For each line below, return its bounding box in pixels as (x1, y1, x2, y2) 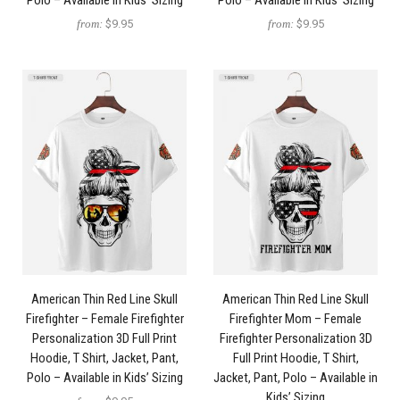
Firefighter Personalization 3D (219, 330, 372, 347)
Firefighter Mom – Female (229, 311, 362, 328)
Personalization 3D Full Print (32, 330, 177, 347)
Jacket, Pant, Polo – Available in (213, 370, 378, 387)
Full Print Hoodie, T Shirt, (232, 350, 359, 367)
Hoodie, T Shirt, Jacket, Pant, (30, 350, 179, 367)
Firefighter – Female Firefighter (25, 311, 184, 328)
